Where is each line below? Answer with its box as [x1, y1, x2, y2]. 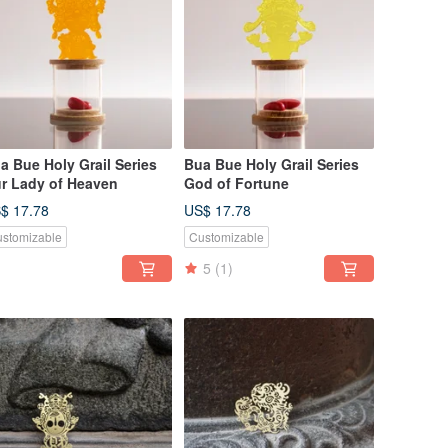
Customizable [189, 228, 264, 246]
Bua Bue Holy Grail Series [184, 154, 359, 175]
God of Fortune [184, 173, 289, 194]
